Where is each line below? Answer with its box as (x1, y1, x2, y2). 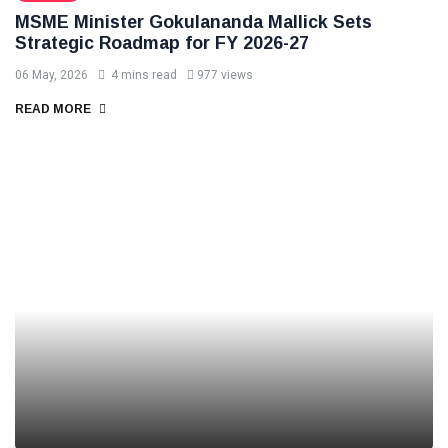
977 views (197, 68, 253, 82)
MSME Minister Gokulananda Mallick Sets (15, 12, 372, 32)
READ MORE (15, 102, 94, 116)
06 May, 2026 (15, 68, 88, 82)
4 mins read (108, 68, 177, 82)
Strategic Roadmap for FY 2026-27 (15, 33, 309, 53)
